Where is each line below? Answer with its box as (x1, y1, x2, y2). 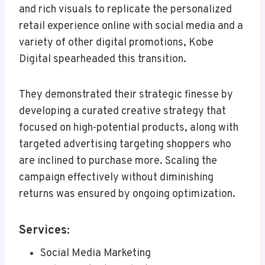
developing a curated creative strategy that (19, 105, 226, 119)
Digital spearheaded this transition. (19, 53, 186, 67)
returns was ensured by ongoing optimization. (19, 188, 235, 202)
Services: (19, 223, 70, 239)
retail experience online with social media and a (19, 20, 243, 34)
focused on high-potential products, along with (19, 121, 238, 135)
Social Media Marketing (40, 247, 151, 261)
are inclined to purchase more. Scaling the (19, 154, 217, 169)
